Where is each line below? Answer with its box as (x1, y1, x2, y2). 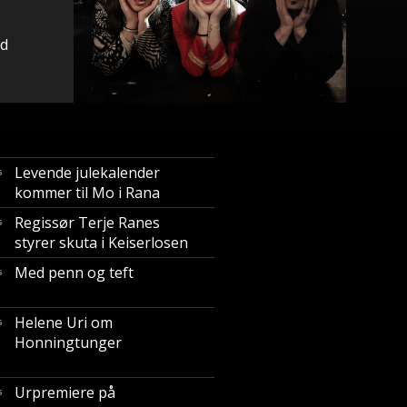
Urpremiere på (15, 382, 115, 402)
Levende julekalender (15, 163, 160, 183)
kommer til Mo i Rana (15, 183, 160, 203)
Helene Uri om (15, 313, 113, 333)
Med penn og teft (15, 263, 134, 283)
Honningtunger (15, 333, 122, 352)
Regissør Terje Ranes (15, 213, 160, 233)
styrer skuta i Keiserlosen (15, 233, 188, 253)
